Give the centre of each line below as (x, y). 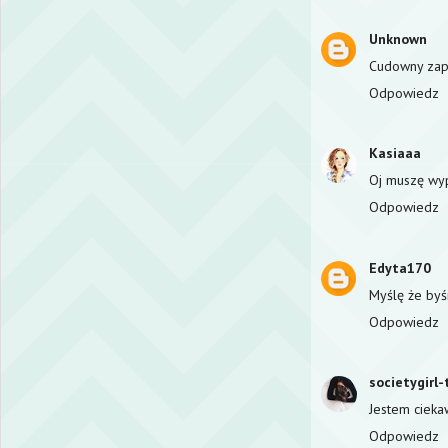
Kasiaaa (395, 153)
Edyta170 (400, 267)
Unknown (398, 38)
